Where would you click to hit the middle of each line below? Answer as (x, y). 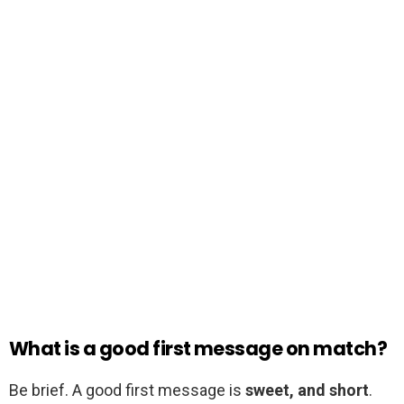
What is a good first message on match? (198, 349)
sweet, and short (307, 390)
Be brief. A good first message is (127, 390)
